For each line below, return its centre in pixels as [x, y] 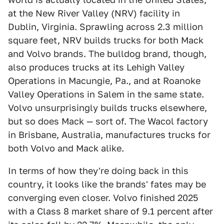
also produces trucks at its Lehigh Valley [96, 67]
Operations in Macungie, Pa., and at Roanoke [104, 81]
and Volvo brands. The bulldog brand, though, [107, 54]
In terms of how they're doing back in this [98, 171]
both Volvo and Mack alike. [66, 148]
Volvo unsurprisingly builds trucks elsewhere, [107, 108]
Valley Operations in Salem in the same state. [106, 94]
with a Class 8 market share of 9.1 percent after [110, 211]
